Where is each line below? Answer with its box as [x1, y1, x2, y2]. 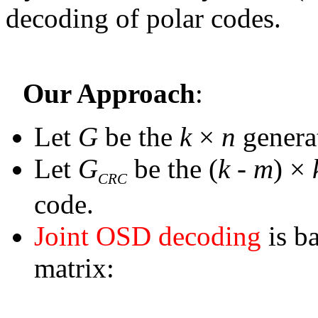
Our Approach [23, 77, 195, 109]
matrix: [34, 253, 114, 284]
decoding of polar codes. [6, 2, 281, 33]
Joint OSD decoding [34, 221, 261, 252]
